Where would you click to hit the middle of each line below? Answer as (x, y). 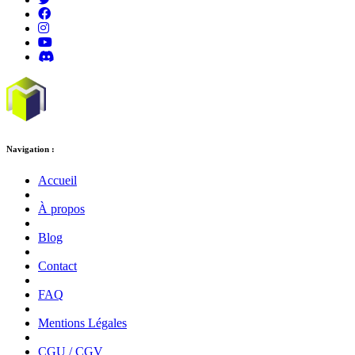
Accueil (57, 180)
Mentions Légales (82, 323)
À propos (61, 208)
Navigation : (31, 149)
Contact (57, 265)
